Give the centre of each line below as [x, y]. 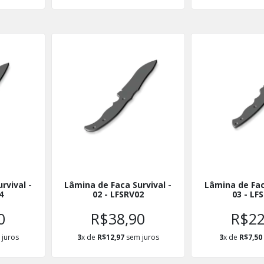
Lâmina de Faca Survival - [118, 185]
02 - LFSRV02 [118, 194]
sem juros [141, 237]
